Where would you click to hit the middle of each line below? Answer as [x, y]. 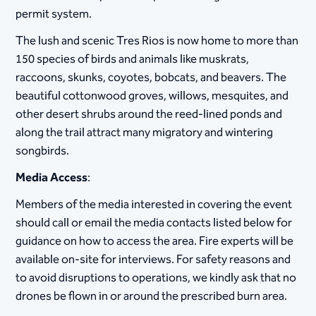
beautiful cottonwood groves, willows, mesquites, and [152, 96]
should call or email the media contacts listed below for [154, 223]
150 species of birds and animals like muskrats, [133, 59]
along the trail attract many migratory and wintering [145, 132]
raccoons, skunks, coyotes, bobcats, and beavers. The [151, 77]
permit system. [54, 14]
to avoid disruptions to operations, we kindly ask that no [156, 278]
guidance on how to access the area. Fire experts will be [155, 241]
